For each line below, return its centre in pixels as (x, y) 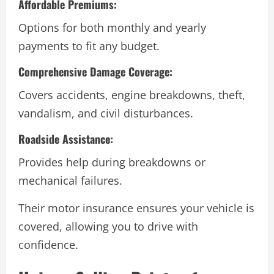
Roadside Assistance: (66, 139)
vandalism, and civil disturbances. (106, 113)
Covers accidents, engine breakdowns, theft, (132, 94)
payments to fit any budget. (89, 46)
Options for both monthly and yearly (112, 27)
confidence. (48, 244)
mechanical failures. (70, 180)
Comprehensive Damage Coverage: (95, 71)
